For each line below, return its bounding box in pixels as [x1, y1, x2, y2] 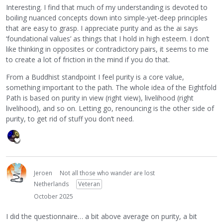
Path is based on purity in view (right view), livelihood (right [6, 93, 194, 103]
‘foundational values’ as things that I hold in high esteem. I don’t [6, 33, 210, 43]
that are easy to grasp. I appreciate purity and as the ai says [6, 23, 198, 33]
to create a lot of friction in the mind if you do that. [6, 54, 170, 64]
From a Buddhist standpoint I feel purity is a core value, [6, 72, 184, 82]
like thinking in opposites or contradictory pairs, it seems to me [6, 44, 209, 54]
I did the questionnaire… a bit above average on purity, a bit [6, 212, 197, 222]
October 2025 [34, 192, 73, 201]
